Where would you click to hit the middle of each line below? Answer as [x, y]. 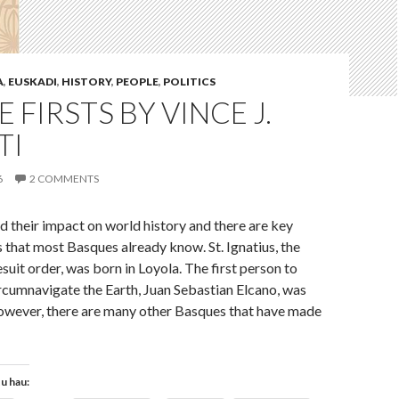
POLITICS [189, 82]
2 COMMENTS [64, 179]
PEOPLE [137, 82]
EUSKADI [33, 82]
